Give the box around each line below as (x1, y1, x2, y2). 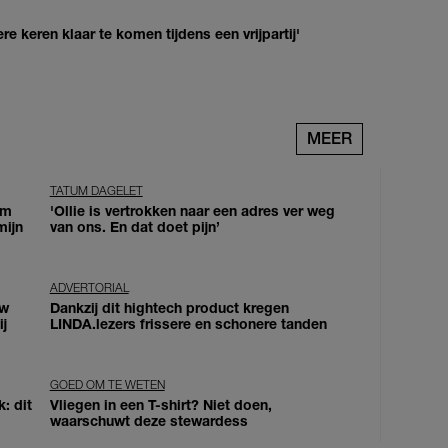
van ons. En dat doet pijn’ (49, 217, 220, 235)
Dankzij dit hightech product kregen (49, 298, 289, 316)
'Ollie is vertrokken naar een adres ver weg (49, 201, 335, 219)
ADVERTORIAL (49, 279, 129, 295)
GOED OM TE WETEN (49, 376, 165, 392)
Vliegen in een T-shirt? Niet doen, (49, 395, 272, 413)
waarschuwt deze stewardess (49, 411, 248, 429)
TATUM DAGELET (49, 182, 143, 198)
